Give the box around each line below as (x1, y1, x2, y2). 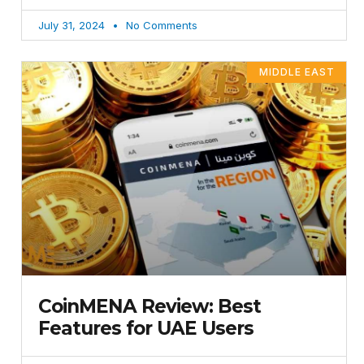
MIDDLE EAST (258, 65, 335, 78)
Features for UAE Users (38, 317, 258, 340)
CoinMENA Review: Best (38, 295, 261, 318)
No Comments (123, 18, 197, 32)
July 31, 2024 (38, 18, 108, 32)
